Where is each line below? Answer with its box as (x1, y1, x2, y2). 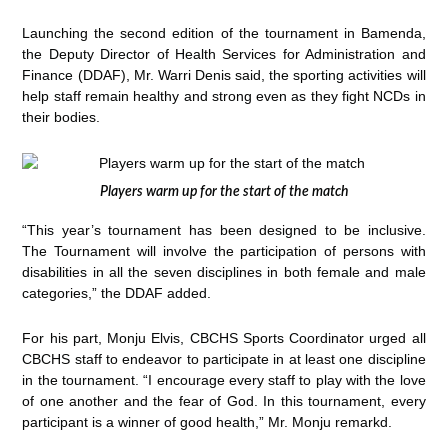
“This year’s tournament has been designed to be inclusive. (22, 221, 426, 238)
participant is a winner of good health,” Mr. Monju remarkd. (22, 414, 393, 431)
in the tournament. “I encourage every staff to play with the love (22, 372, 426, 389)
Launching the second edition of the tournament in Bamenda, (22, 25, 426, 42)
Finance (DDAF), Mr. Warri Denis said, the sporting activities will (22, 67, 426, 84)
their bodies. (22, 109, 101, 126)
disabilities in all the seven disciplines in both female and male (22, 263, 426, 280)
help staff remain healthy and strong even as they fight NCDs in (22, 88, 426, 105)
